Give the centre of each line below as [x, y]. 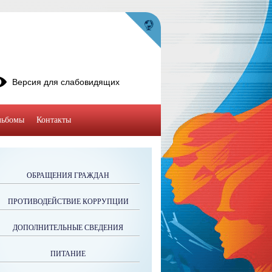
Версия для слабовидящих [66, 82]
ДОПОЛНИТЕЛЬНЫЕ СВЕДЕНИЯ [68, 228]
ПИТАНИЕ [68, 254]
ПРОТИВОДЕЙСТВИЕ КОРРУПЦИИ [68, 202]
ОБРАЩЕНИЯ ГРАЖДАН [68, 175]
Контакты [54, 120]
